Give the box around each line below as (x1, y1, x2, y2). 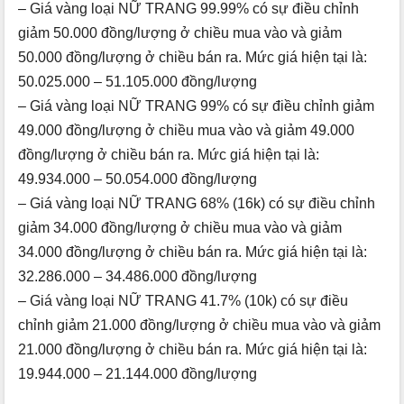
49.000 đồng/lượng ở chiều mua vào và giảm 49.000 (18, 123, 354, 139)
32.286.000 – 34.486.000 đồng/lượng (18, 269, 257, 285)
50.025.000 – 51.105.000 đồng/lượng (18, 74, 257, 90)
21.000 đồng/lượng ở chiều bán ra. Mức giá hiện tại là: (18, 342, 367, 358)
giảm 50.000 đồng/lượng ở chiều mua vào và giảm (18, 25, 342, 41)
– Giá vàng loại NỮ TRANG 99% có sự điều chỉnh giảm (18, 98, 374, 115)
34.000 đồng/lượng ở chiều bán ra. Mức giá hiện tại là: (18, 244, 367, 261)
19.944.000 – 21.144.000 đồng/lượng (18, 366, 257, 382)
